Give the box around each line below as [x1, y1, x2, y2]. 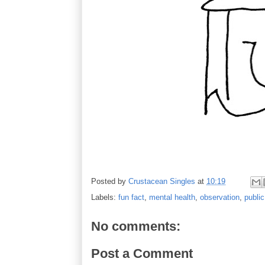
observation [200, 193, 240, 202]
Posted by [91, 177, 128, 186]
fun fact [118, 193, 144, 202]
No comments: [91, 219, 180, 234]
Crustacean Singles [128, 177, 195, 186]
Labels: [91, 193, 118, 202]
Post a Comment [91, 245, 193, 261]
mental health [149, 193, 195, 202]
